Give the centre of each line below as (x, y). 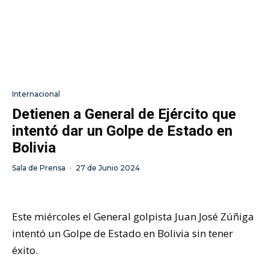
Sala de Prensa (39, 168)
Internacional (36, 94)
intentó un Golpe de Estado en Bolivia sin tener (122, 233)
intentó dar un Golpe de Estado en (122, 131)
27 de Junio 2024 (108, 168)
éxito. (25, 250)
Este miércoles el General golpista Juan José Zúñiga (133, 216)
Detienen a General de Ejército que (124, 114)
